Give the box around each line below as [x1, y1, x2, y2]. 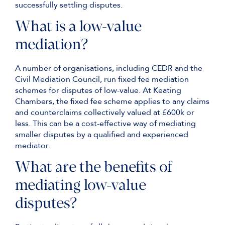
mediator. [15, 140, 50, 151]
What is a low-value [15, 20, 142, 35]
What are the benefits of [15, 160, 173, 176]
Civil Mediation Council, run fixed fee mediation [15, 74, 189, 85]
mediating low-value [15, 178, 146, 194]
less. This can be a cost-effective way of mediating [15, 118, 196, 129]
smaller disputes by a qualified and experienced [15, 129, 188, 140]
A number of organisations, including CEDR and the [15, 63, 202, 74]
